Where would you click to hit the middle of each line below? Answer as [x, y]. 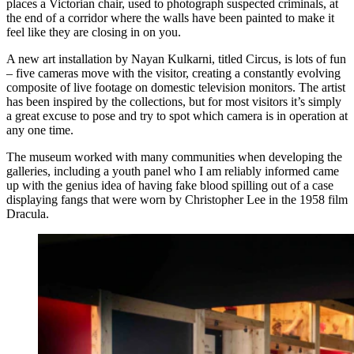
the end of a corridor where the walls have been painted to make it [170, 17]
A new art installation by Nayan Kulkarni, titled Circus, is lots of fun [176, 58]
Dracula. [28, 213]
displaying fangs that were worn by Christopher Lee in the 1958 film [177, 199]
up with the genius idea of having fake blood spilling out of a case [170, 185]
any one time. [40, 130]
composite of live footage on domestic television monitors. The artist [176, 87]
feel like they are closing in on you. [94, 32]
